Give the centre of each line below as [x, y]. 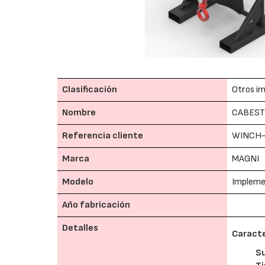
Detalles [80, 228]
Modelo [78, 182]
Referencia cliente [103, 136]
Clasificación [90, 90]
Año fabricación [96, 205]
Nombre [79, 113]
